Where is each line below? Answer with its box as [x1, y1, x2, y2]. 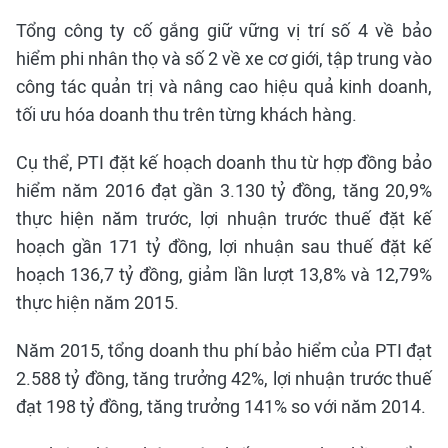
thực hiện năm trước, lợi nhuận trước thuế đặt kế [16, 208, 432, 229]
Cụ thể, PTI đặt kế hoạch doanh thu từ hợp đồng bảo [16, 152, 432, 173]
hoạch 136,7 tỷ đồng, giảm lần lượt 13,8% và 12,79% [16, 264, 432, 285]
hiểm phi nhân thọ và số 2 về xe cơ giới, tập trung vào [16, 48, 432, 69]
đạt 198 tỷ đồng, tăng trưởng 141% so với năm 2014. [16, 396, 426, 417]
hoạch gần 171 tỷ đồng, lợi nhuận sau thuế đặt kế [16, 236, 432, 257]
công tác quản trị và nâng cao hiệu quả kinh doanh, [16, 76, 432, 97]
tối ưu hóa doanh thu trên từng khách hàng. [16, 104, 357, 125]
